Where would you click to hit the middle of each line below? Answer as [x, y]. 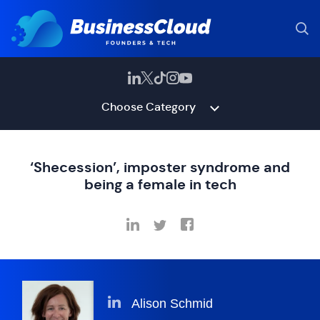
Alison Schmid [172, 304]
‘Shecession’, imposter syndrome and [160, 167]
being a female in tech [160, 184]
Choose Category [148, 107]
